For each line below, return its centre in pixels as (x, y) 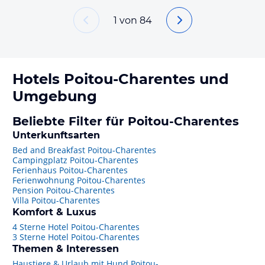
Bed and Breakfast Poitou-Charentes (84, 150)
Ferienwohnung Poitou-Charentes (79, 180)
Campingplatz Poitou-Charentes (75, 160)
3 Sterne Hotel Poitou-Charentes (76, 237)
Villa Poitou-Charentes (56, 200)
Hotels (38, 79)
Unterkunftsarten (56, 135)
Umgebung (55, 96)
